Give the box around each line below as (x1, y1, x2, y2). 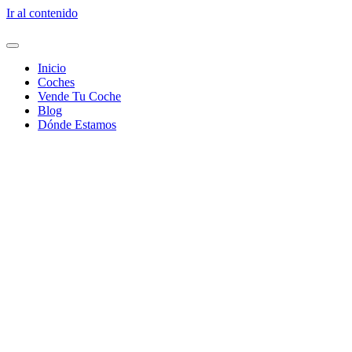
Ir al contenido (6, 6, 78, 20)
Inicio (38, 61, 66, 75)
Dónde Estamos (38, 118, 116, 131)
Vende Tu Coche (38, 90, 121, 103)
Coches (38, 75, 75, 89)
